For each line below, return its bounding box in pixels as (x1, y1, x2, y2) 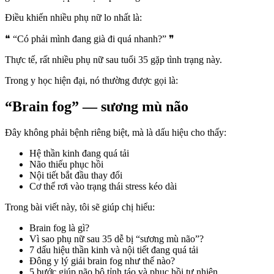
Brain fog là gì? (29, 222, 89, 233)
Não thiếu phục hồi (29, 158, 103, 169)
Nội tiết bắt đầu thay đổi (29, 169, 122, 180)
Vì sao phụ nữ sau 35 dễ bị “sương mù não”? (29, 233, 204, 244)
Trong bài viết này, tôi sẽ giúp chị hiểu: (5, 201, 155, 212)
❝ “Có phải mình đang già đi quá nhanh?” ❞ (5, 33, 174, 44)
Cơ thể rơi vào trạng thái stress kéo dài (29, 180, 177, 191)
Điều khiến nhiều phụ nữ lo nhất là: (5, 12, 142, 23)
